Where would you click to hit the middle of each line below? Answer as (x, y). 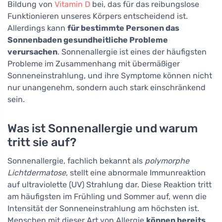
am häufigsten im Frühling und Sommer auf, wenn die (107, 196)
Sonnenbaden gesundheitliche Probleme (88, 40)
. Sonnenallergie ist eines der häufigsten (132, 52)
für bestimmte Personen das (123, 28)
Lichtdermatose (37, 172)
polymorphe (167, 161)
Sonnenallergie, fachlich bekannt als (76, 161)
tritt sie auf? (42, 142)
